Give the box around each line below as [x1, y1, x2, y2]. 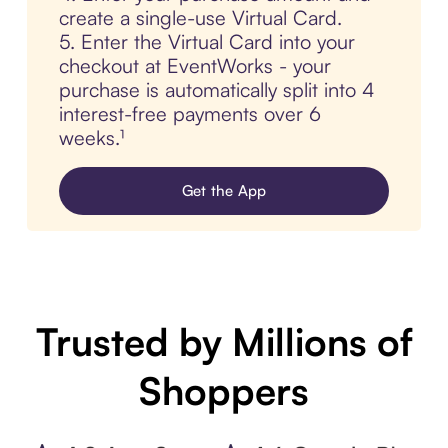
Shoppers [139, 367, 309, 415]
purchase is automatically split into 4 [58, 77, 375, 103]
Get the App [181, 181, 267, 201]
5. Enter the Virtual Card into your [58, 29, 355, 55]
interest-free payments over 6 [58, 101, 321, 127]
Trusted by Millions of [35, 318, 413, 366]
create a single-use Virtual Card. [58, 5, 342, 31]
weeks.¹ [58, 125, 124, 151]
